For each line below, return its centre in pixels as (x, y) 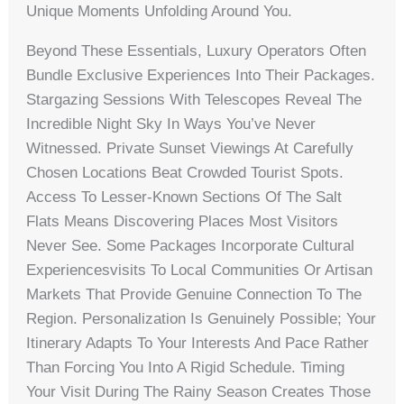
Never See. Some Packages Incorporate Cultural (191, 245)
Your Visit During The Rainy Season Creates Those (199, 391)
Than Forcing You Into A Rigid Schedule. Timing (186, 367)
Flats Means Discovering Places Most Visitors (183, 221)
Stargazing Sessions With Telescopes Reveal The (194, 99)
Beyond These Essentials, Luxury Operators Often (197, 50)
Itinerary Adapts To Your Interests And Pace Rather (198, 343)
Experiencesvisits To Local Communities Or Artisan (200, 270)
